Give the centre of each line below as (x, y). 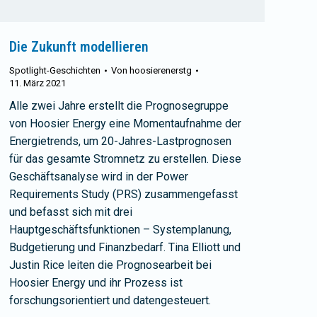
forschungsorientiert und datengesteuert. (110, 300)
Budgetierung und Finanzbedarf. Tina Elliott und (125, 247)
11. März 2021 (38, 83)
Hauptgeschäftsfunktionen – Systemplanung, (120, 230)
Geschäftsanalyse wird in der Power (99, 177)
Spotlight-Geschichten (55, 70)
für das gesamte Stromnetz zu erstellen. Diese (125, 159)
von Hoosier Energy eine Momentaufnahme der (125, 123)
